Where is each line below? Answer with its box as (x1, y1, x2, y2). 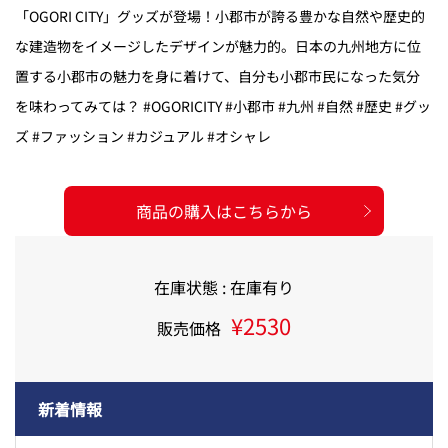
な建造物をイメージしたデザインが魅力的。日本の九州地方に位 (15, 35, 421, 56)
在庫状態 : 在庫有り (154, 274, 294, 299)
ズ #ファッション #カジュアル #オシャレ (15, 125, 271, 146)
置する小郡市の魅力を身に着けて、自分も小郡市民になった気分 (15, 65, 420, 86)
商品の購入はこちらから (136, 198, 312, 223)
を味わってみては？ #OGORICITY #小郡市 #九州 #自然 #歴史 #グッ (15, 95, 431, 116)
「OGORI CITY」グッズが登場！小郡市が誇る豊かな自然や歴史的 (15, 5, 425, 26)
